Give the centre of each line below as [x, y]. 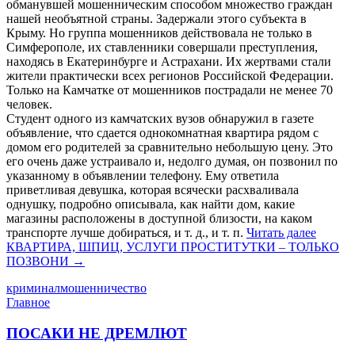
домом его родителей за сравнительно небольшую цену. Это [170, 147]
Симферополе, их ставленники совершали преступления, [162, 48]
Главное [28, 303]
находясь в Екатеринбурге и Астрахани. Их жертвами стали [169, 62]
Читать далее [281, 233]
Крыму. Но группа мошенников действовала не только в [159, 33]
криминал [33, 288]
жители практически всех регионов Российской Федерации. [170, 76]
